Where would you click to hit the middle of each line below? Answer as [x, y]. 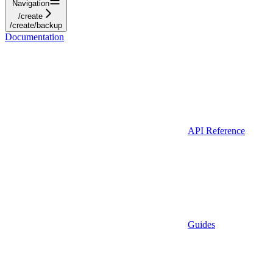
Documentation [34, 37]
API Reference [216, 130]
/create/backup [36, 25]
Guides [201, 224]
